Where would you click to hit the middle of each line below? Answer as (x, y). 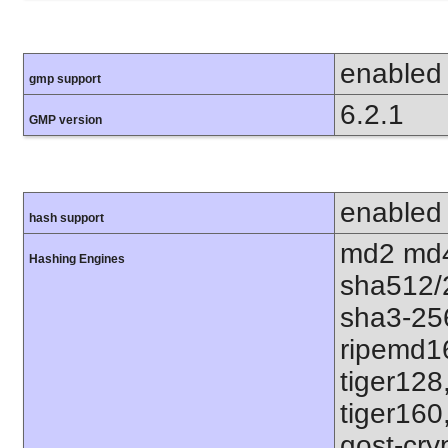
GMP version (65, 120)
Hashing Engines (77, 259)
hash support (66, 218)
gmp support (65, 79)
